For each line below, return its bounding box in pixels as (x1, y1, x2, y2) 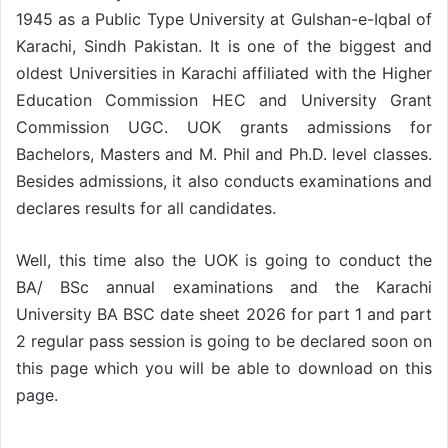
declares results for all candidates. (16, 198, 276, 219)
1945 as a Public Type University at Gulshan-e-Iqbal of (16, 9, 432, 30)
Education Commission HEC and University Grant (16, 90, 432, 111)
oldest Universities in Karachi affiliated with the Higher (16, 63, 432, 84)
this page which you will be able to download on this (16, 358, 432, 379)
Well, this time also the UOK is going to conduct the (16, 250, 432, 271)
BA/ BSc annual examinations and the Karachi (16, 277, 432, 298)
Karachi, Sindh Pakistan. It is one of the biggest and (16, 36, 432, 57)
